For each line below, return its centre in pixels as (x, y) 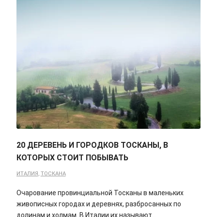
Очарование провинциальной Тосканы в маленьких (100, 193)
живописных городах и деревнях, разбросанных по (99, 204)
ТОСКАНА (53, 174)
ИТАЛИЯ (27, 174)
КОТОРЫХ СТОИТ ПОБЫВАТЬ (72, 158)
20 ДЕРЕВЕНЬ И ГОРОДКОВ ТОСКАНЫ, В (92, 145)
